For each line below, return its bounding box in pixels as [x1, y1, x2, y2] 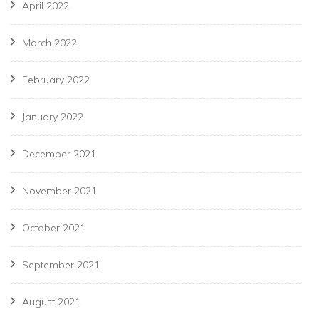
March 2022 [22, 36, 77, 50]
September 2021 [22, 258, 100, 272]
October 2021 [22, 221, 85, 235]
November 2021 [22, 184, 97, 198]
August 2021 [22, 296, 80, 309]
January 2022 [22, 110, 83, 124]
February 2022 [22, 73, 90, 87]
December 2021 [22, 147, 96, 161]
